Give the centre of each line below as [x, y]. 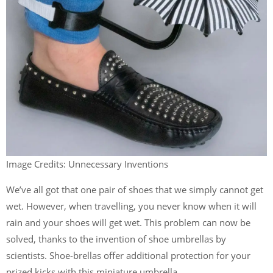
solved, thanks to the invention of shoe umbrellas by [116, 239]
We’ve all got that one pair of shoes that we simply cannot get [135, 190]
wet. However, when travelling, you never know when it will [131, 206]
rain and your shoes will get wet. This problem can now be [128, 222]
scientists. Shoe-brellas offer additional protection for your [128, 255]
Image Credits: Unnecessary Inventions [87, 164]
